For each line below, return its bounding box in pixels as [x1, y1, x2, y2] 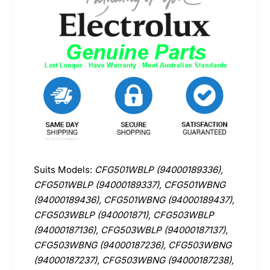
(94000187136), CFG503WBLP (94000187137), [34, 224, 228, 236]
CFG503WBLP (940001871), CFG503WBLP [34, 209, 214, 221]
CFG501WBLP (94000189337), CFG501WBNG [34, 179, 225, 191]
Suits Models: [34, 164, 95, 176]
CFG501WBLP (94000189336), [95, 164, 223, 176]
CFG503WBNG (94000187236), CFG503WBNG [34, 239, 231, 251]
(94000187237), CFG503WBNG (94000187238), [34, 254, 234, 266]
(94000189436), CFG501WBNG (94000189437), [34, 194, 234, 206]
